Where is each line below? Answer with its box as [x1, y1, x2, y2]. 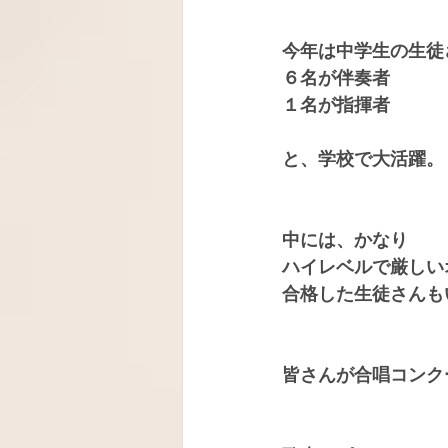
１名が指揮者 [282, 95, 390, 115]
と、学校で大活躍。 [282, 149, 444, 169]
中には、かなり [282, 230, 408, 250]
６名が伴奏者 [282, 68, 390, 88]
